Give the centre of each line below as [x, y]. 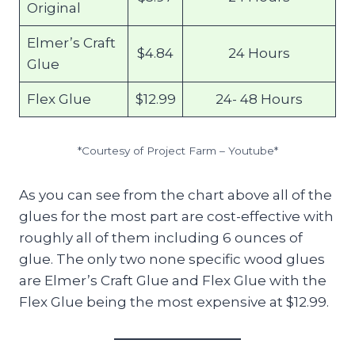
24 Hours [259, 53]
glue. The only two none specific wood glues [172, 260]
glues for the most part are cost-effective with [176, 217]
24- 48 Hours [259, 99]
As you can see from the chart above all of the [176, 195]
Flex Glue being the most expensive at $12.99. [174, 302]
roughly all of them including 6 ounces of [161, 238]
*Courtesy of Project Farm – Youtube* [177, 151]
